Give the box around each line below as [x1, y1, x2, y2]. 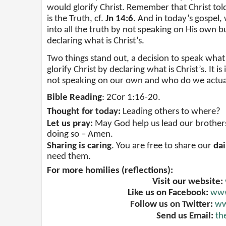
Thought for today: [47, 106, 121, 117]
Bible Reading [47, 93, 102, 103]
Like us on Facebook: [128, 188, 208, 198]
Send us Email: [156, 211, 213, 221]
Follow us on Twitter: [130, 200, 213, 210]
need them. [47, 152, 91, 162]
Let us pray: [47, 119, 93, 129]
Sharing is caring [47, 141, 111, 151]
